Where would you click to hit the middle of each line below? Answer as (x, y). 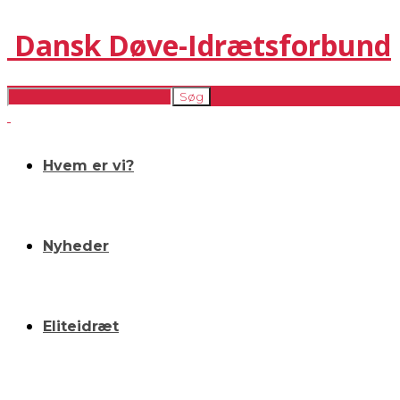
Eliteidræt (81, 327)
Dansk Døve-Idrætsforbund (203, 46)
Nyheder (76, 246)
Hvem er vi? (88, 166)
